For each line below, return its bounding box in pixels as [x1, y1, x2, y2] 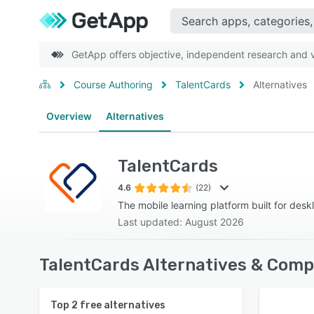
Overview [46, 110, 92, 122]
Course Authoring [74, 78, 153, 90]
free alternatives [78, 299, 165, 311]
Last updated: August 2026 [118, 216, 244, 228]
